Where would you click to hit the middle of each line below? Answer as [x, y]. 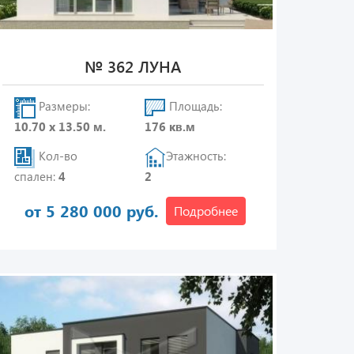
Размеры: [62, 106]
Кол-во [56, 156]
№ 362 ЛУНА [133, 66]
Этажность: [196, 156]
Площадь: [194, 106]
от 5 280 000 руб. [92, 211]
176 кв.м [170, 126]
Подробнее [206, 211]
